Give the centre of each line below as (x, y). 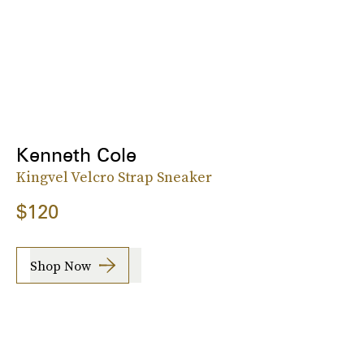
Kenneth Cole (76, 155)
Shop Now (61, 265)
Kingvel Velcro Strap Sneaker (114, 177)
